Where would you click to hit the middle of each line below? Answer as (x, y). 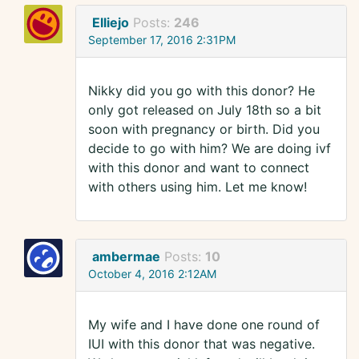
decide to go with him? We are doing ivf (210, 149)
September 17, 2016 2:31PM (162, 40)
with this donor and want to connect (199, 168)
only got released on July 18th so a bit (205, 110)
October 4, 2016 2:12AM (152, 274)
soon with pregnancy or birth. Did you (204, 129)
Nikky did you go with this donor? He (202, 91)
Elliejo (111, 23)
